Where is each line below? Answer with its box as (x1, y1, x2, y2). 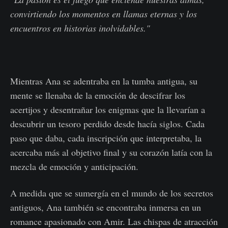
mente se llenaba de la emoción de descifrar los (10, 89, 185, 102)
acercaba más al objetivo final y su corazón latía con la (10, 146, 212, 159)
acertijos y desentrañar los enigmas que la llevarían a (10, 103, 205, 116)
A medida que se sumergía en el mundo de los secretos (10, 187, 213, 199)
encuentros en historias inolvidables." (10, 22, 150, 35)
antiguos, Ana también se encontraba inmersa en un (10, 201, 201, 214)
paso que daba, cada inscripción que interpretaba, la (10, 132, 202, 145)
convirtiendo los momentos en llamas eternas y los (10, 8, 197, 20)
